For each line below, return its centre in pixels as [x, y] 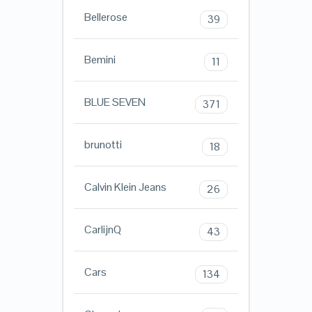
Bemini [100, 60]
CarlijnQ [102, 230]
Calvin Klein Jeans [125, 187]
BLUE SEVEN [115, 102]
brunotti [103, 145]
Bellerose [106, 17]
